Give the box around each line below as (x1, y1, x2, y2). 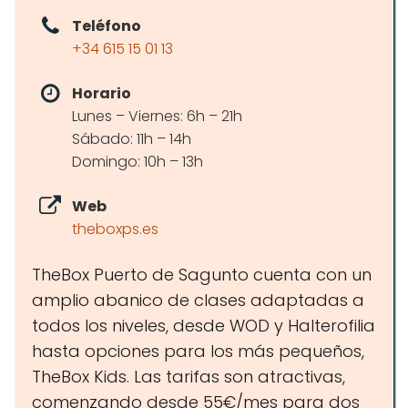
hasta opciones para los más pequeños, (32, 340, 364, 362)
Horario (72, 83, 131, 104)
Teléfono (72, 15, 141, 36)
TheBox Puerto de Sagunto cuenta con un (32, 263, 372, 286)
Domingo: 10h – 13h (72, 151, 203, 172)
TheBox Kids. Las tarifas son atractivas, (32, 365, 345, 388)
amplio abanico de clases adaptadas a (32, 289, 364, 311)
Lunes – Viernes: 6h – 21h (72, 106, 242, 127)
